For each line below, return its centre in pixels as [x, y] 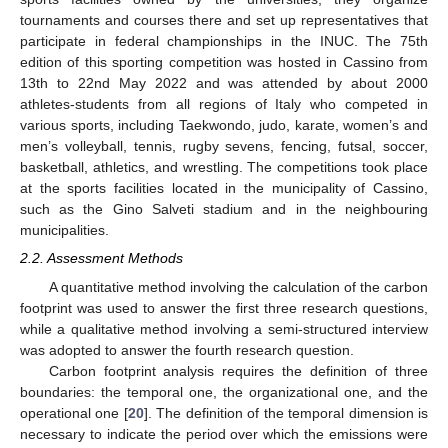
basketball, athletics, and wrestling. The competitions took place [224, 167]
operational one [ [74, 412]
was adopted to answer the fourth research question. [187, 349]
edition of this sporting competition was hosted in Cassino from [224, 62]
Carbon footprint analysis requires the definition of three [238, 370]
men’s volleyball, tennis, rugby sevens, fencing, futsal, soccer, [224, 146]
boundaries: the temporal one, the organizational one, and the [224, 391]
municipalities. [64, 230]
